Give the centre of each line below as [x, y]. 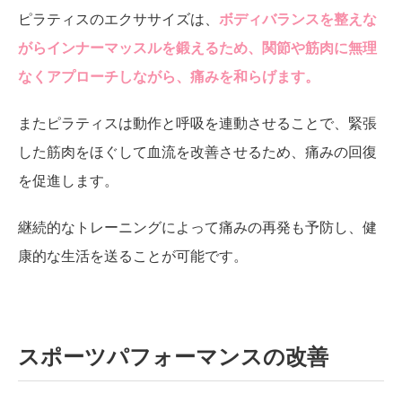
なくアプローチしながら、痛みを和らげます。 [169, 76]
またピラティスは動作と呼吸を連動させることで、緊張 [198, 123]
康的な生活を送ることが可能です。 [133, 256]
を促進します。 [69, 180]
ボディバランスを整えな [298, 19]
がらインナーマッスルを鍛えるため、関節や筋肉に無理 [198, 48]
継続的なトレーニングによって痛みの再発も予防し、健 [198, 227]
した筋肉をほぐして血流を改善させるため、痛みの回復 [198, 152]
